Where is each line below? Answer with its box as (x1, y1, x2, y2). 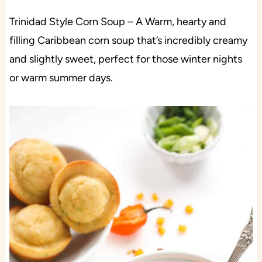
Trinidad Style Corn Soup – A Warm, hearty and (9, 15, 226, 29)
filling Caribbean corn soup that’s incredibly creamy (9, 34, 247, 47)
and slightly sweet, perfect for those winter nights (9, 53, 242, 66)
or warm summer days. (9, 71, 113, 85)
